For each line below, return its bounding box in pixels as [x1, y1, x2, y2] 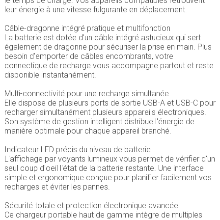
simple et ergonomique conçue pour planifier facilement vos [4, 173, 212, 183]
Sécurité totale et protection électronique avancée [4, 201, 178, 211]
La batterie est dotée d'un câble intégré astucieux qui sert [4, 33, 201, 43]
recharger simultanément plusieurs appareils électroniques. [4, 108, 206, 117]
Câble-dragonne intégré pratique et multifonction [4, 24, 170, 33]
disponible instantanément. [4, 70, 96, 80]
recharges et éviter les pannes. [4, 182, 110, 192]
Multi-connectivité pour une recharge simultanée [4, 89, 169, 99]
